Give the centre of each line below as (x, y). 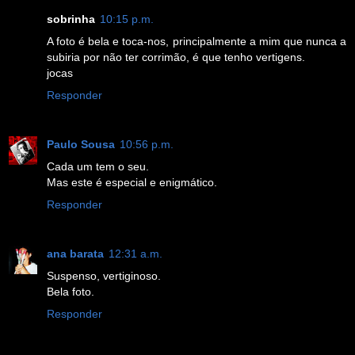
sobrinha (71, 19)
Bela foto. (71, 291)
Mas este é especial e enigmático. (132, 182)
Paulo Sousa (81, 144)
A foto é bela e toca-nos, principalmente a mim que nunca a (197, 41)
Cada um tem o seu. (98, 166)
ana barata (75, 253)
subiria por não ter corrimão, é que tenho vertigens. (176, 57)
